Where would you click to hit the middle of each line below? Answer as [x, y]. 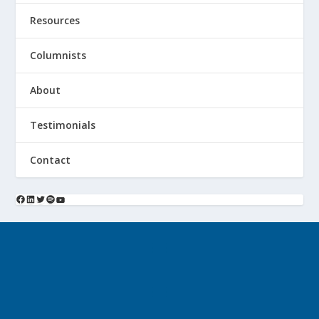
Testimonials [63, 125]
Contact [51, 160]
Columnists [58, 56]
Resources [55, 21]
